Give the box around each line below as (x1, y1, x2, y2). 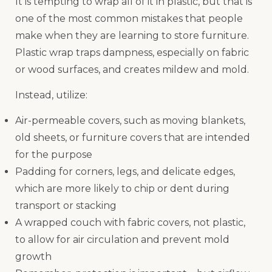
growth (15, 251, 52, 263)
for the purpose (15, 149, 92, 161)
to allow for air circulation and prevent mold (15, 234, 229, 246)
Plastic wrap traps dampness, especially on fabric (15, 46, 249, 58)
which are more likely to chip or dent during (15, 183, 229, 195)
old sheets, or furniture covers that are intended (15, 132, 250, 144)
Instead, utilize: (15, 89, 87, 101)
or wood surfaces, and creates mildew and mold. (15, 63, 249, 75)
